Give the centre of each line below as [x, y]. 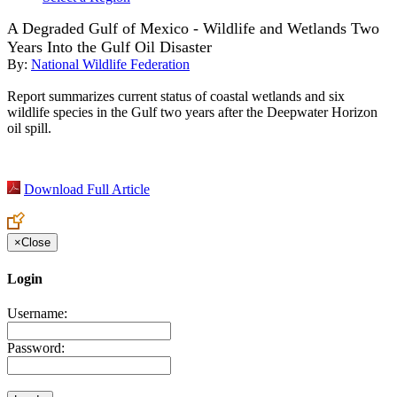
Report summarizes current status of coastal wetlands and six [176, 97]
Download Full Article [87, 190]
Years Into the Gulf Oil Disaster [109, 47]
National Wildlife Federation [110, 65]
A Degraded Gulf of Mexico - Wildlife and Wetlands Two [193, 29]
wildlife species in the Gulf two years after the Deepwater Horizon [192, 113]
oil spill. [29, 128]
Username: [37, 313]
